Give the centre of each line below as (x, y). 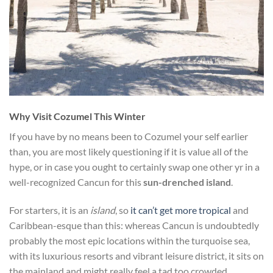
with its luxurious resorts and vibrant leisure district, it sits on (136, 255)
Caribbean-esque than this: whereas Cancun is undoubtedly (134, 225)
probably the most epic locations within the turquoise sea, (129, 240)
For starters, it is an (50, 210)
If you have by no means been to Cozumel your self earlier (129, 136)
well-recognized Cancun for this (76, 182)
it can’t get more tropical (181, 210)
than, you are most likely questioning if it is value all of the (129, 151)
